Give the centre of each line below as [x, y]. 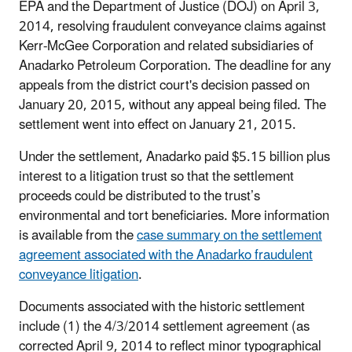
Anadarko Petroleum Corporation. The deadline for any [175, 66]
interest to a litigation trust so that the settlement [156, 176]
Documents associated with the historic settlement [162, 307]
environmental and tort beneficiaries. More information [174, 216]
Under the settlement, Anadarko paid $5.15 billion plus [174, 157]
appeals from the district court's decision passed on [164, 85]
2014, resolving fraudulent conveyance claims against [172, 26]
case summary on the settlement [229, 235]
